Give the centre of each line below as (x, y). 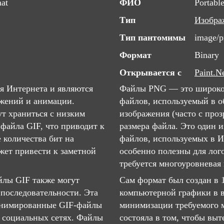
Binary (207, 55)
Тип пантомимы (152, 37)
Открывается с (150, 72)
